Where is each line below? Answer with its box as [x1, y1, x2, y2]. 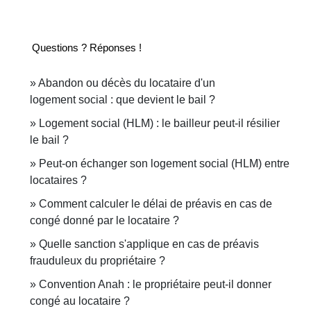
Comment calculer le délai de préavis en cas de [39, 197, 272, 210]
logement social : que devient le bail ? [30, 93, 215, 106]
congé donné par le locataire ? [30, 214, 179, 226]
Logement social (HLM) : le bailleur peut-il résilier [39, 117, 280, 129]
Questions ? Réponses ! [32, 41, 142, 53]
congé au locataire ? [30, 294, 130, 307]
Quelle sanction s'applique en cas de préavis [39, 237, 259, 250]
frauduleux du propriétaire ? [30, 254, 165, 267]
